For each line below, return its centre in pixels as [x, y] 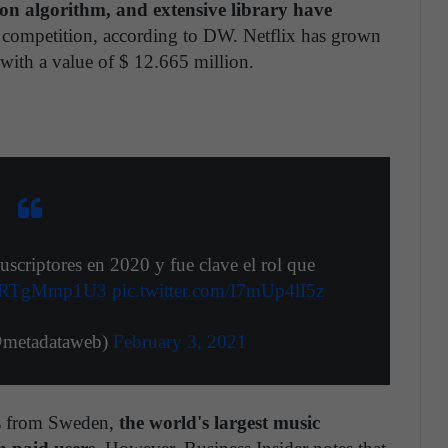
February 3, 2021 [179, 342]
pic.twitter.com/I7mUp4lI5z [217, 291]
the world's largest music [219, 423]
